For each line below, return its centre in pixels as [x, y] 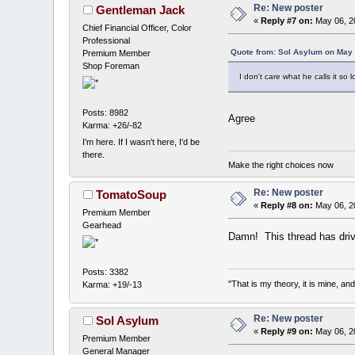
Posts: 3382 [106, 271]
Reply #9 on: [287, 331]
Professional [107, 40]
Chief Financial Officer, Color [137, 27]
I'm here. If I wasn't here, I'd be [141, 141]
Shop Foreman [111, 65]
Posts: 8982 [106, 112]
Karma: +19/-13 [113, 284]
